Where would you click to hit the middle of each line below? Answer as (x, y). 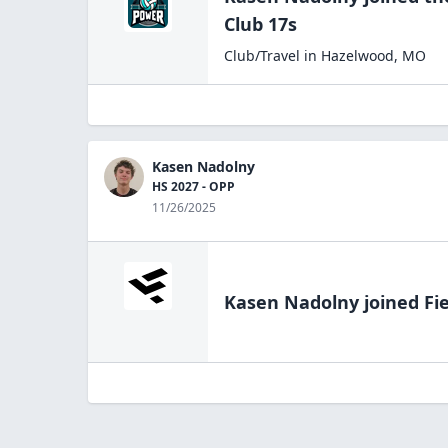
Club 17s (260, 24)
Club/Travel (262, 55)
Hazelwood (357, 55)
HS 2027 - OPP (193, 186)
